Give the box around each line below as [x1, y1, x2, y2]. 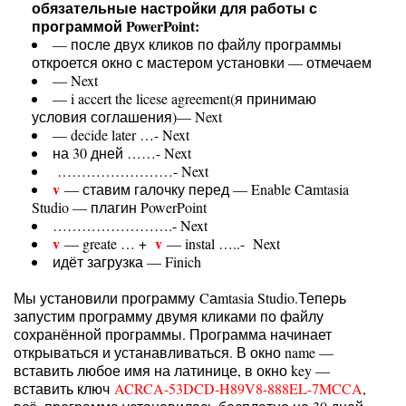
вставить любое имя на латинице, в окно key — [14, 361, 330, 380]
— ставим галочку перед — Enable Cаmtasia [60, 179, 349, 198]
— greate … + [60, 234, 155, 253]
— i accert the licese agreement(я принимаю [53, 89, 316, 108]
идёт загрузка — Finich [53, 252, 201, 271]
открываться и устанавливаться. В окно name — [14, 343, 333, 362]
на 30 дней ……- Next [53, 143, 191, 162]
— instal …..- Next [162, 234, 280, 253]
